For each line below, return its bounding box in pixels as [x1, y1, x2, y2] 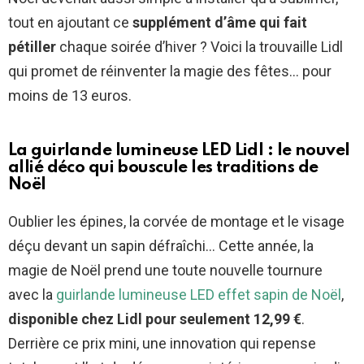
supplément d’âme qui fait [132, 14, 307, 32]
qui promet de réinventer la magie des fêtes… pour [8, 63, 331, 80]
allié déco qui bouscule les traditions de [8, 159, 318, 177]
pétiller [8, 38, 56, 56]
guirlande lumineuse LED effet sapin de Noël [56, 286, 341, 304]
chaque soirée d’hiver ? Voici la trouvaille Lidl [56, 38, 343, 56]
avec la [8, 286, 56, 304]
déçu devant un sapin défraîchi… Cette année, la [8, 237, 314, 255]
